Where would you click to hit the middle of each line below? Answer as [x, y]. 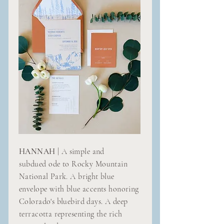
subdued [33, 164]
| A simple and [80, 151]
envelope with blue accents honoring [79, 189]
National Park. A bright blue [67, 176]
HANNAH [37, 151]
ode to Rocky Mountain [87, 164]
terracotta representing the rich [71, 214]
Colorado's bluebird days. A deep [73, 201]
